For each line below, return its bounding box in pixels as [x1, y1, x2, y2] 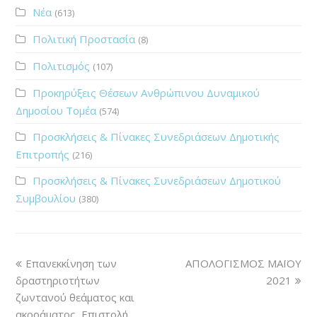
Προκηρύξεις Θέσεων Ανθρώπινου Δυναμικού [33, 86, 260, 100]
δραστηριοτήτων [16, 273, 100, 288]
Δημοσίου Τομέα [16, 103, 97, 118]
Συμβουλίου [16, 191, 76, 206]
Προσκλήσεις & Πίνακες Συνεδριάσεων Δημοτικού [33, 173, 282, 188]
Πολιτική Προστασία [33, 32, 136, 47]
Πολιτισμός [33, 59, 91, 74]
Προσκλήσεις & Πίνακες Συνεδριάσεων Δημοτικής [33, 129, 280, 144]
